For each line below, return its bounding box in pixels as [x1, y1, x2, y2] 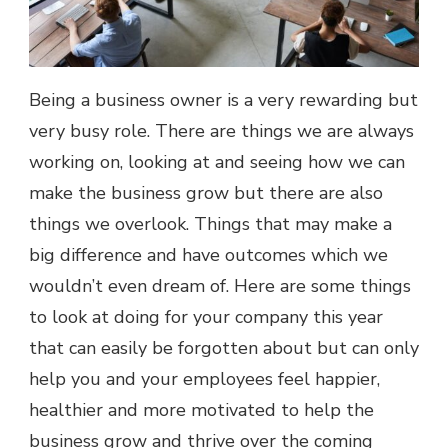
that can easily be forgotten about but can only [29, 336, 419, 361]
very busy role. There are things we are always [29, 119, 414, 144]
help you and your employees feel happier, [29, 367, 380, 392]
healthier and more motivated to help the [29, 398, 374, 423]
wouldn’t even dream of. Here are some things [29, 274, 411, 299]
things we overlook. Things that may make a [29, 212, 392, 237]
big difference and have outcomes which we [29, 243, 388, 268]
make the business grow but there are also [29, 181, 383, 206]
